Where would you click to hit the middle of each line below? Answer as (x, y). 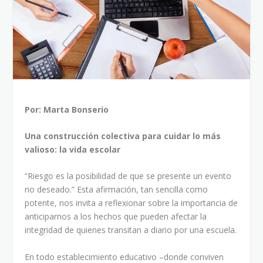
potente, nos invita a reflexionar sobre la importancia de (131, 203)
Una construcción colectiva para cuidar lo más (123, 136)
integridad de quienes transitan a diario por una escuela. (131, 230)
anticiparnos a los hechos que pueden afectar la (116, 217)
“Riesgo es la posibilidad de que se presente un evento (128, 176)
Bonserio (90, 109)
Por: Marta (48, 109)
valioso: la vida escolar (73, 149)
